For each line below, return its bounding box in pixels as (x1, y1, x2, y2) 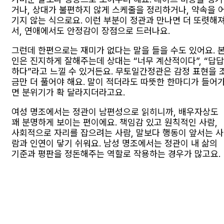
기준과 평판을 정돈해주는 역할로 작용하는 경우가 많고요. (11, 148, 220, 159)
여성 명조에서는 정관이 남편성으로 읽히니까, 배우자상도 (11, 106, 218, 117)
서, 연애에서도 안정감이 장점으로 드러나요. (11, 25, 170, 36)
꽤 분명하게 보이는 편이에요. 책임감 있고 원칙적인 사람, (11, 116, 217, 127)
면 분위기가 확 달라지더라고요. (11, 86, 125, 97)
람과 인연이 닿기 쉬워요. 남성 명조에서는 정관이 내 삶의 (11, 137, 217, 148)
